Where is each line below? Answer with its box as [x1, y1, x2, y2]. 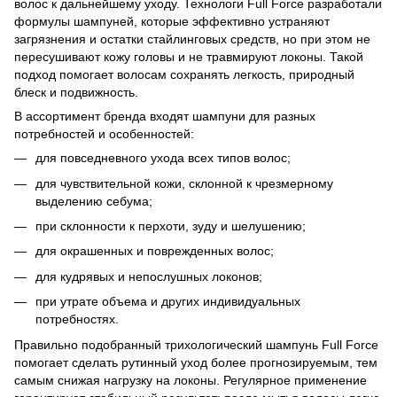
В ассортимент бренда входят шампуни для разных [14, 109, 315, 124]
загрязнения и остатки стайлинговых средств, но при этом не [14, 32, 370, 47]
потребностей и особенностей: [14, 127, 194, 142]
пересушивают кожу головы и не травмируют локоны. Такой [14, 50, 363, 65]
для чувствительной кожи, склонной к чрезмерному [35, 175, 333, 191]
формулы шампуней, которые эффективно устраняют [14, 14, 330, 29]
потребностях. [35, 312, 119, 327]
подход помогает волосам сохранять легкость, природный [14, 67, 354, 82]
